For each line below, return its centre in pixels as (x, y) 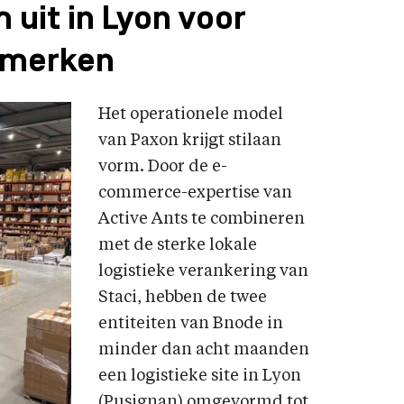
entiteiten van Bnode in (191, 324)
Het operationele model (191, 115)
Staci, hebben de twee (183, 298)
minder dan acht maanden (204, 350)
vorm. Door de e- (163, 167)
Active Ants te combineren (202, 219)
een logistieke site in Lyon (200, 376)
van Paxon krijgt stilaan (190, 141)
